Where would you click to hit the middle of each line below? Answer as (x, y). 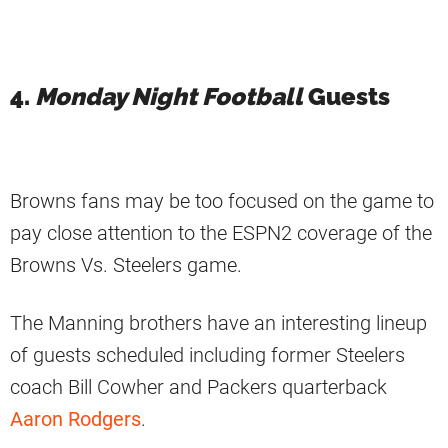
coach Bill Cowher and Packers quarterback (198, 386)
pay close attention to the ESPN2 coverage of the (221, 232)
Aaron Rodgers (75, 418)
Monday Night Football (169, 96)
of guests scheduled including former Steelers (207, 354)
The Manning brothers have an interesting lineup (218, 322)
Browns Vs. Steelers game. (126, 264)
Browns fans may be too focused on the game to (222, 200)
